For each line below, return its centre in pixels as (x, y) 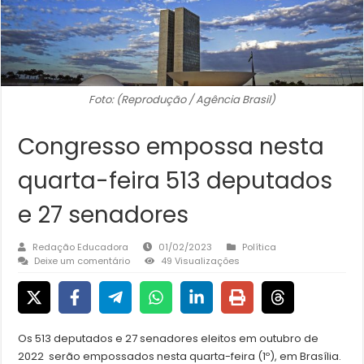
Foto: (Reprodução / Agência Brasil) (182, 100)
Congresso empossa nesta (171, 147)
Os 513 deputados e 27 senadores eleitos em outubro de (169, 339)
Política (260, 247)
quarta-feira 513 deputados (175, 181)
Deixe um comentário (82, 261)
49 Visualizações (201, 261)
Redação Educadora (81, 247)
